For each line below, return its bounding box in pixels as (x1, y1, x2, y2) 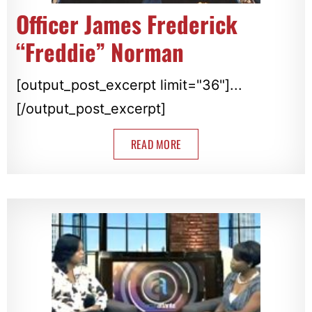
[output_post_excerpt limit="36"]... (15, 76, 242, 93)
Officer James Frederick (15, 6, 237, 41)
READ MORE (130, 135, 182, 153)
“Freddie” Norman (15, 34, 184, 69)
